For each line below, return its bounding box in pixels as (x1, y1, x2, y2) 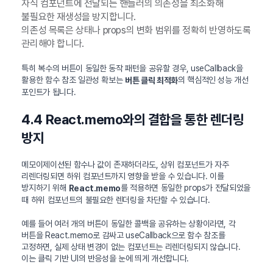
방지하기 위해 (21, 183, 69, 193)
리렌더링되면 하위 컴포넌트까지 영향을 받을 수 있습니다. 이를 (21, 171, 224, 182)
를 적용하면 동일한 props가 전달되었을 (121, 183, 251, 193)
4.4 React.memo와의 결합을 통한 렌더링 (21, 112, 244, 128)
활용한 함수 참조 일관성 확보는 (21, 75, 126, 85)
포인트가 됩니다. (21, 87, 76, 97)
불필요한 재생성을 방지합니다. (21, 11, 136, 23)
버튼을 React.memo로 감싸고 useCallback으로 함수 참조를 (21, 230, 225, 240)
